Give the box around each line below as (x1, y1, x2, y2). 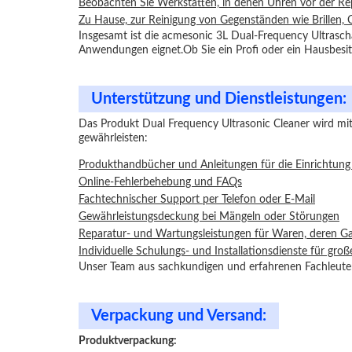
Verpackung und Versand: (91, 308, 266, 324)
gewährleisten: (79, 133, 148, 144)
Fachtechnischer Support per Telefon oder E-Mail (79, 194, 315, 205)
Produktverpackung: (79, 335, 177, 346)
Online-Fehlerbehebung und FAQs (79, 177, 242, 188)
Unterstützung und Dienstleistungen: (91, 91, 346, 107)
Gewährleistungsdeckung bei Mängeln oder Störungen (79, 211, 339, 222)
